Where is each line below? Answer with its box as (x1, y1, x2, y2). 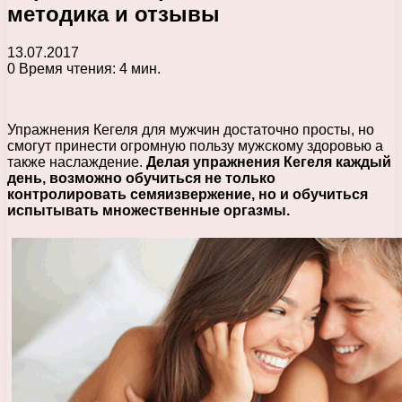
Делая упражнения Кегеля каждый (146, 153, 391, 170)
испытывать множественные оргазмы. (7, 202, 290, 218)
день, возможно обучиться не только (7, 170, 275, 186)
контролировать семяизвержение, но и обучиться (7, 186, 368, 202)
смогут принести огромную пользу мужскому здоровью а (7, 137, 383, 153)
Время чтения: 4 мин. (15, 60, 161, 76)
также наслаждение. (7, 153, 146, 170)
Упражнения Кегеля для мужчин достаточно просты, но (7, 121, 374, 137)
